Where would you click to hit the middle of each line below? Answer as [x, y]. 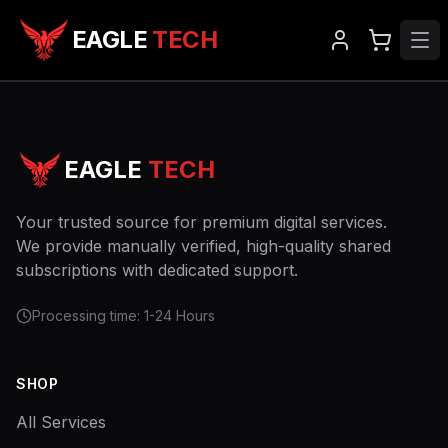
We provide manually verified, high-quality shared [203, 246]
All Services [61, 422]
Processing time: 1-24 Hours [123, 315]
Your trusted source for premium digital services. [201, 222]
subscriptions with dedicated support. [157, 270]
